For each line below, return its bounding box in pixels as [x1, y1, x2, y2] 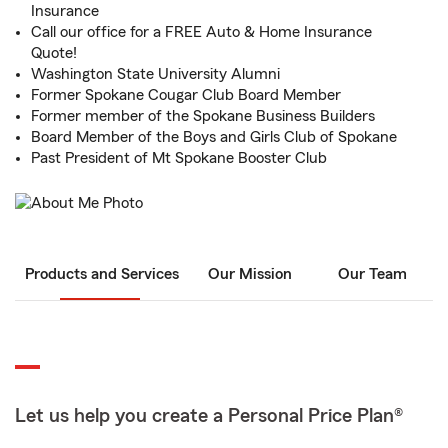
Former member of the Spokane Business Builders [31, 108, 375, 124]
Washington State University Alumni [31, 66, 280, 82]
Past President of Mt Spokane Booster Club [31, 150, 327, 166]
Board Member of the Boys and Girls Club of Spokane [31, 129, 397, 145]
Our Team [337, 266, 407, 283]
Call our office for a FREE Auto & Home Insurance [31, 24, 372, 40]
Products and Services [25, 266, 179, 283]
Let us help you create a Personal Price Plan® [15, 406, 403, 427]
